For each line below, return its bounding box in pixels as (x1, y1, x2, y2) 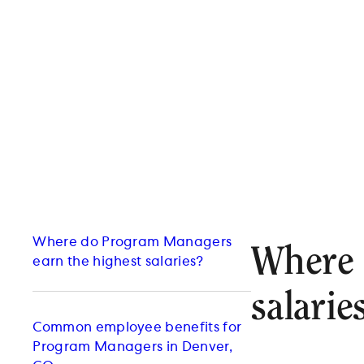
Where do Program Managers (32, 236, 232, 249)
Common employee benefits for (32, 321, 242, 335)
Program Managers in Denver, (32, 340, 232, 354)
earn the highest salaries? (32, 255, 204, 269)
